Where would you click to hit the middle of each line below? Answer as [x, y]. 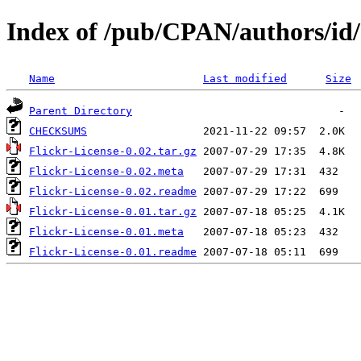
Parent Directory [81, 110]
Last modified [245, 78]
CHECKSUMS [58, 131]
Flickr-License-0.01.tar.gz [113, 211]
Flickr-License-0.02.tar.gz [113, 151]
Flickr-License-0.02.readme [113, 191]
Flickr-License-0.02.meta [106, 171]
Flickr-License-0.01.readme [113, 251]
